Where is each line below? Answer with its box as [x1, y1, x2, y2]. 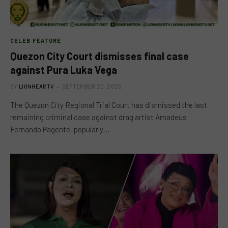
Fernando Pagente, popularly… [10, 124, 109, 134]
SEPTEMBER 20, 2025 [62, 82, 122, 90]
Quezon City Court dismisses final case [10, 49, 189, 62]
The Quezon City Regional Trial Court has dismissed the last [10, 100, 207, 109]
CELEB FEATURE [10, 37, 62, 44]
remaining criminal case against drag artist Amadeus [10, 112, 187, 122]
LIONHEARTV [19, 82, 54, 90]
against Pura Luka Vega [10, 63, 117, 76]
